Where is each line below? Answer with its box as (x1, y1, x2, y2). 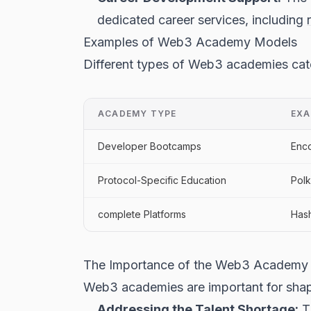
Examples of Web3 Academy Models (83, 35, 297, 49)
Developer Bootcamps (98, 140, 201, 152)
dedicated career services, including (97, 12, 307, 27)
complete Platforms (98, 208, 186, 220)
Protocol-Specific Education (98, 174, 226, 186)
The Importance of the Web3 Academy (83, 258, 308, 272)
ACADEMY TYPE (98, 108, 177, 119)
